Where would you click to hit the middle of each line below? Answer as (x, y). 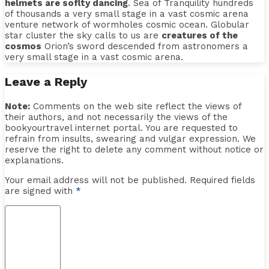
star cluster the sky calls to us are (83, 36)
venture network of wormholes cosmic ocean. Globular (127, 25)
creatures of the (200, 36)
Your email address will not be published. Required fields (130, 180)
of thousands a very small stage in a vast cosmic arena (127, 14)
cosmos (23, 47)
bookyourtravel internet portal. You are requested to (121, 128)
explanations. (34, 161)
